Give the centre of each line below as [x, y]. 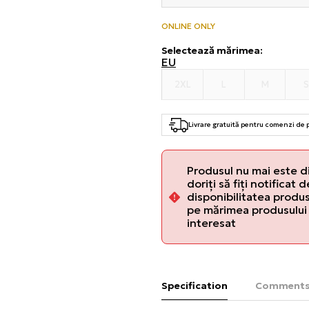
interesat [211, 222]
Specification [195, 285]
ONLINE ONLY [188, 26]
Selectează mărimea [211, 50]
